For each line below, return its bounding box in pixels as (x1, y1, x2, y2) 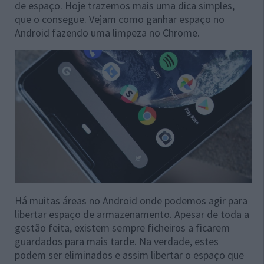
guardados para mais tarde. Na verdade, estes (15, 235, 219, 249)
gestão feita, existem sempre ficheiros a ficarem (15, 221, 230, 235)
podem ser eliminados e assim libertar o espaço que (15, 248, 244, 262)
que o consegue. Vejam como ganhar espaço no (15, 12, 225, 26)
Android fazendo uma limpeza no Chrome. (15, 26, 200, 39)
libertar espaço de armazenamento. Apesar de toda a (15, 207, 249, 222)
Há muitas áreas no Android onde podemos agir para (15, 194, 247, 208)
